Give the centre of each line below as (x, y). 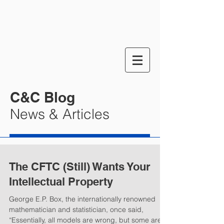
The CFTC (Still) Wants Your (80, 166)
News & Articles (60, 114)
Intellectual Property (61, 181)
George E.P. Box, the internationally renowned (82, 199)
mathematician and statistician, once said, (76, 209)
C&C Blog (42, 97)
